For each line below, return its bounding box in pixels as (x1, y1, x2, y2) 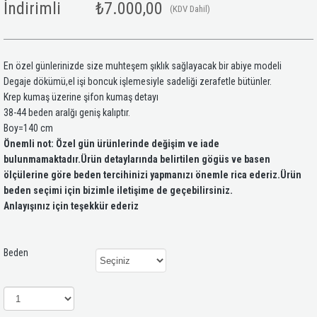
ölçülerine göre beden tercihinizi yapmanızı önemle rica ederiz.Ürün (4, 169, 301, 180)
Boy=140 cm (4, 122, 53, 134)
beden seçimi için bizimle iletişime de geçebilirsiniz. (4, 185, 233, 196)
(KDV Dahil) (170, 4, 210, 14)
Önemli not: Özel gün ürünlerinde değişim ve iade (4, 138, 219, 149)
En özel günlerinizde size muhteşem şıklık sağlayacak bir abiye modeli (4, 60, 282, 71)
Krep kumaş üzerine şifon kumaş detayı (4, 91, 158, 103)
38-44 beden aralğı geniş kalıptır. (4, 107, 130, 118)
